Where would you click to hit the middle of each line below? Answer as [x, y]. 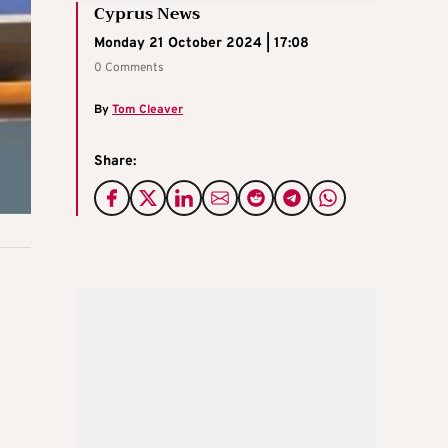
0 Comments [129, 68]
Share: [115, 162]
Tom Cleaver [147, 110]
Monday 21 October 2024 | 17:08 [201, 44]
